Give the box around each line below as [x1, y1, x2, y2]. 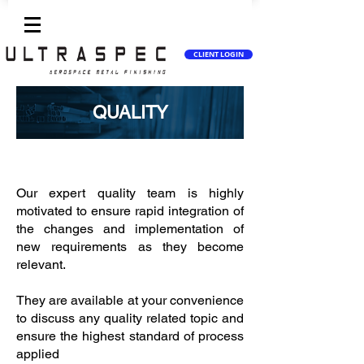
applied [16, 346, 59, 362]
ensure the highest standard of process [16, 328, 244, 344]
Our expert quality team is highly [16, 185, 244, 201]
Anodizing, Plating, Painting [16, 155, 155, 171]
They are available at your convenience [16, 292, 244, 308]
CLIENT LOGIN [193, 50, 244, 59]
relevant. [16, 257, 66, 272]
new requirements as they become [16, 239, 244, 254]
